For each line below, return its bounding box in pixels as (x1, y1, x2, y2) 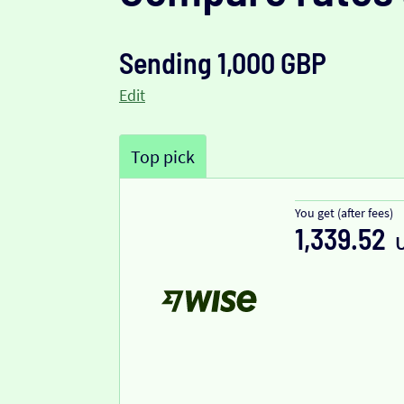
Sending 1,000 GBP (119, 45, 326, 80)
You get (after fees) (295, 205, 393, 222)
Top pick (131, 145, 195, 169)
